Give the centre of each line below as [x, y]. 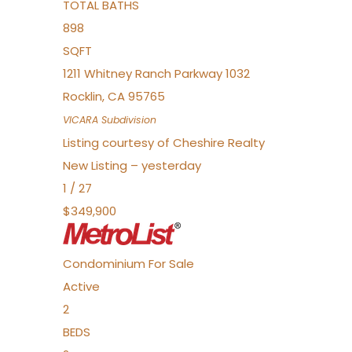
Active [81, 286]
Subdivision [127, 120]
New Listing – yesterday [132, 165]
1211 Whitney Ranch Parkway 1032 [156, 73]
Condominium [104, 264]
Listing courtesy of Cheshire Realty [164, 143]
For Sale [171, 264]
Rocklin [82, 96]
